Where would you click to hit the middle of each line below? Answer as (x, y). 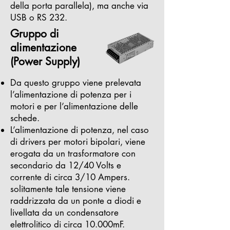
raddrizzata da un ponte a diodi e (76, 201)
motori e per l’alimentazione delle (74, 106)
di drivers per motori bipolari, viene (78, 142)
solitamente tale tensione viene (68, 189)
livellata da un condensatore (64, 213)
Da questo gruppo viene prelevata (76, 83)
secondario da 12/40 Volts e (66, 165)
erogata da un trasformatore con (73, 154)
